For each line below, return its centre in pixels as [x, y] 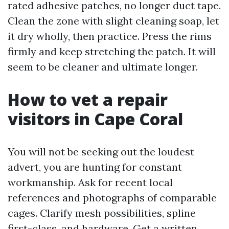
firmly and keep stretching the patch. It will [112, 51]
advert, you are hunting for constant [95, 167]
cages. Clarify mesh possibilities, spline [102, 213]
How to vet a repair [88, 99]
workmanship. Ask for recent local [90, 182]
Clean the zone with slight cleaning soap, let [113, 21]
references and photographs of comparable [112, 198]
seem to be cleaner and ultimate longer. [103, 67]
